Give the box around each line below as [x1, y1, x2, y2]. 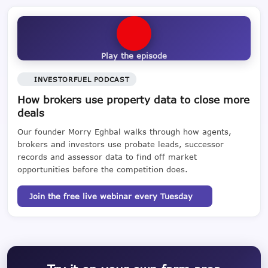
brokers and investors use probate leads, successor [17, 139, 224, 150]
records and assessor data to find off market [17, 152, 197, 162]
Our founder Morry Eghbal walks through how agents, [17, 127, 232, 137]
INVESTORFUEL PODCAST [34, 75, 130, 84]
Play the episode [101, 50, 167, 60]
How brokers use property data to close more [17, 93, 249, 106]
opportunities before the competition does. [17, 165, 188, 175]
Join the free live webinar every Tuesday [29, 191, 193, 202]
